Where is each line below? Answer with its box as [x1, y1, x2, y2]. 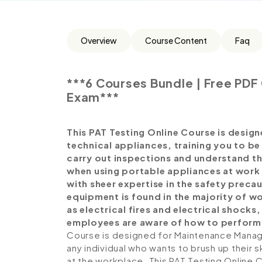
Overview [81, 35, 117, 46]
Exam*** [67, 89, 119, 104]
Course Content [145, 35, 207, 46]
